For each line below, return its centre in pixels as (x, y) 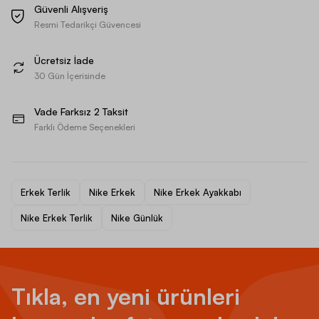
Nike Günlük (137, 218)
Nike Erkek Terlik (57, 218)
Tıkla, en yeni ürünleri (126, 296)
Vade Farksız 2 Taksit (81, 111)
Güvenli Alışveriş (71, 9)
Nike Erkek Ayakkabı (198, 192)
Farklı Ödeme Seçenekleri (85, 127)
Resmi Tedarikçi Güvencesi (88, 24)
